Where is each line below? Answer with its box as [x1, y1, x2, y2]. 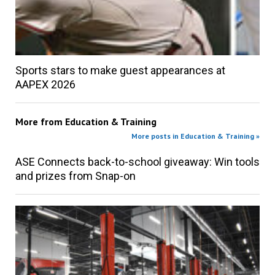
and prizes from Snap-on [15, 169, 136, 183]
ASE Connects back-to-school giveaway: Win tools [15, 155, 260, 169]
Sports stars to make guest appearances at [15, 64, 225, 77]
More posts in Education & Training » [131, 131, 260, 141]
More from [15, 115, 65, 128]
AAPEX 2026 [15, 78, 76, 91]
